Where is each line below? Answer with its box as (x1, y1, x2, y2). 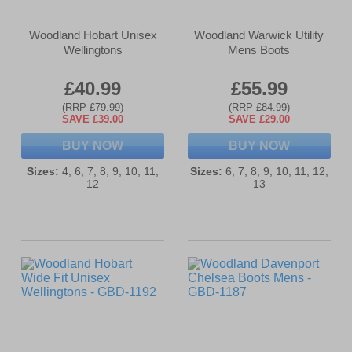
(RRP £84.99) (228, 101, 290, 114)
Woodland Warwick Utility (194, 28, 324, 42)
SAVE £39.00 (62, 113, 124, 126)
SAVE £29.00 (228, 113, 290, 126)
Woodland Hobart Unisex (28, 28, 157, 42)
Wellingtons (63, 43, 123, 57)
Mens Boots (228, 43, 291, 57)
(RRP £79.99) (62, 101, 124, 114)
